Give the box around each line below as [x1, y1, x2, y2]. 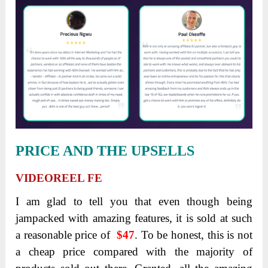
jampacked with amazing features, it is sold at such [16, 211, 252, 224]
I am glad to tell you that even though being [16, 194, 252, 208]
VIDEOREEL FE [16, 171, 103, 184]
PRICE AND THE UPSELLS [16, 142, 195, 159]
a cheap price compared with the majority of [16, 245, 252, 258]
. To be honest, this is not [135, 228, 252, 241]
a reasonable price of [16, 228, 117, 241]
